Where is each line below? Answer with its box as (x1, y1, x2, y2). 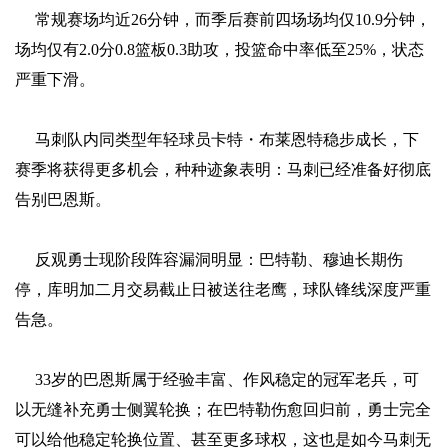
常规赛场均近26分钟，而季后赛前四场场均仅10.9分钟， (35, 10, 431, 28)
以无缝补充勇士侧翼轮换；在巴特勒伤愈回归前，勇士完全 (15, 400, 431, 418)
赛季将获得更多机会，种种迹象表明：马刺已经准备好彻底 (15, 160, 431, 178)
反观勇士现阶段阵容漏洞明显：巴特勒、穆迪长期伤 (35, 250, 403, 268)
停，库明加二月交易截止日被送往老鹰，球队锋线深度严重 (15, 280, 431, 298)
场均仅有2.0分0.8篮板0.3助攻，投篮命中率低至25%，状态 (15, 40, 424, 58)
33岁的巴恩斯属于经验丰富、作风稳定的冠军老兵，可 (35, 370, 419, 388)
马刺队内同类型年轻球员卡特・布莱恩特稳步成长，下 (35, 130, 419, 148)
